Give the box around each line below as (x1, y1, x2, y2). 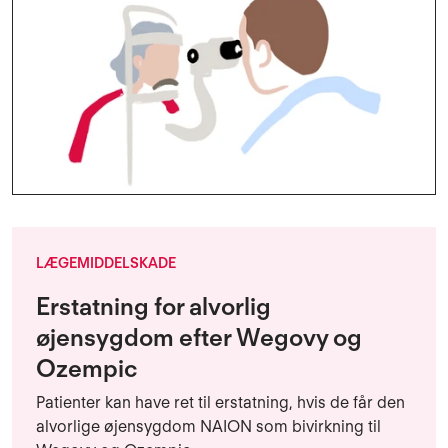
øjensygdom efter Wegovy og (36, 323, 362, 353)
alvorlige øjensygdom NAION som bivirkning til (36, 417, 381, 437)
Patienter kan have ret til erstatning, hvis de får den (36, 393, 405, 413)
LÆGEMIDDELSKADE (36, 255, 176, 272)
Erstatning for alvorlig (36, 292, 271, 322)
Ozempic (36, 354, 138, 384)
